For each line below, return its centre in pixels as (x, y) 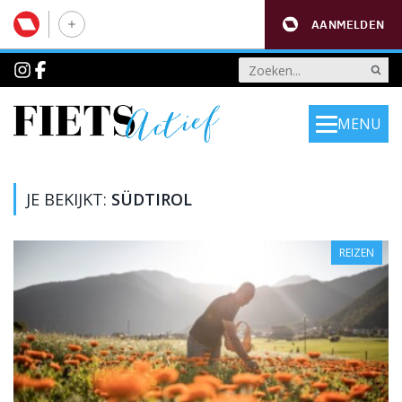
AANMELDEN (348, 24)
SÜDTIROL (152, 199)
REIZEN (356, 253)
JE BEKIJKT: (69, 199)
